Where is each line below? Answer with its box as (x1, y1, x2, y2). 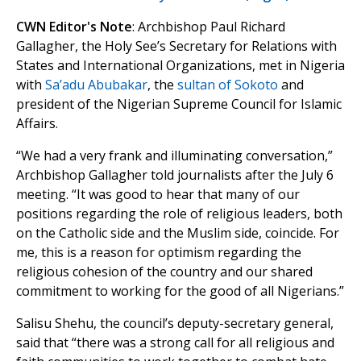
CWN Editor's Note (16, 18, 132, 36)
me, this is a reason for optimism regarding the (16, 243, 301, 262)
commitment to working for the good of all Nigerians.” (16, 282, 344, 301)
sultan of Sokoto (177, 76, 278, 94)
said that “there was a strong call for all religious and (16, 334, 334, 352)
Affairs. (16, 114, 58, 133)
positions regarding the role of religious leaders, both (16, 205, 342, 223)
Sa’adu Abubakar (45, 76, 147, 94)
